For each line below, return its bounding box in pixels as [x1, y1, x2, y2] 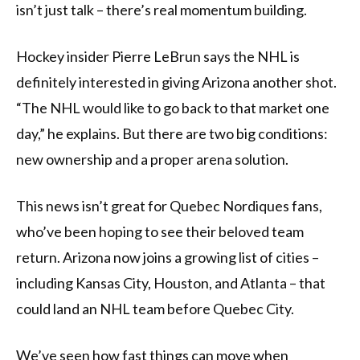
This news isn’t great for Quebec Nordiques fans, [16, 197, 322, 215]
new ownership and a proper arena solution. [16, 150, 288, 169]
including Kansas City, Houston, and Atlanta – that [16, 274, 325, 292]
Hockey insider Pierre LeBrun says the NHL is [16, 47, 300, 66]
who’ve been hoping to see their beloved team [16, 223, 304, 241]
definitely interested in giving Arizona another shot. [16, 73, 337, 92]
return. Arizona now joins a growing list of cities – [16, 248, 319, 267]
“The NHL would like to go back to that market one [16, 99, 329, 117]
